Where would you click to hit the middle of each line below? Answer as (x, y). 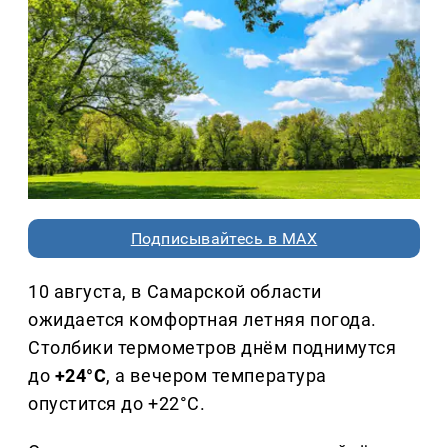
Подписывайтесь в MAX (224, 239)
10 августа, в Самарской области (175, 292)
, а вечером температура (216, 376)
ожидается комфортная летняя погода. (202, 320)
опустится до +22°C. (117, 404)
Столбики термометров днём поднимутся (212, 348)
